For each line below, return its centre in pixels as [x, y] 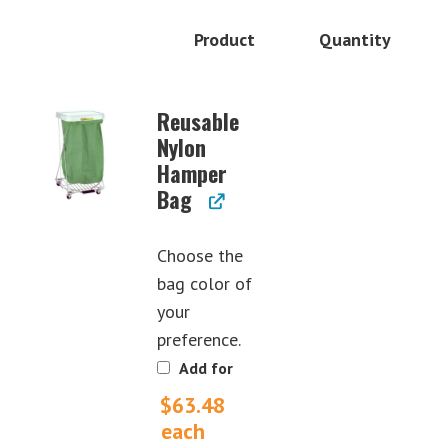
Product [224, 39]
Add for [204, 367]
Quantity [355, 39]
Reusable [198, 120]
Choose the [200, 255]
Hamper [192, 172]
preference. [199, 339]
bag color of [204, 283]
